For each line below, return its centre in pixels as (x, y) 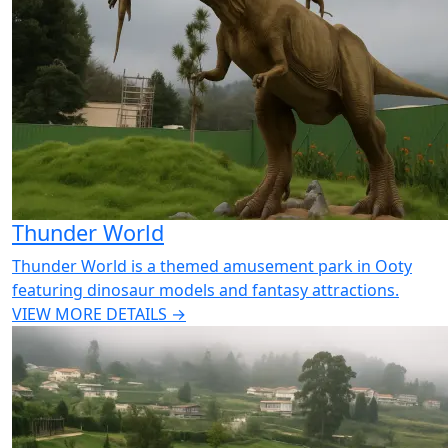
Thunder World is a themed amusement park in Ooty (212, 266)
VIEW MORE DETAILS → (99, 314)
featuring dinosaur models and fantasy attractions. (205, 290)
